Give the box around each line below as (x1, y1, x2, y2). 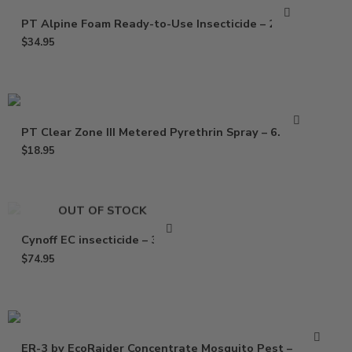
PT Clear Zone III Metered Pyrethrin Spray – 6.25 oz (21, 123, 311, 140)
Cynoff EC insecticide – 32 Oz (21, 232, 184, 248)
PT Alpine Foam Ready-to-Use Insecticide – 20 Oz (21, 16, 302, 32)
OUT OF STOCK (58, 202, 147, 218)
